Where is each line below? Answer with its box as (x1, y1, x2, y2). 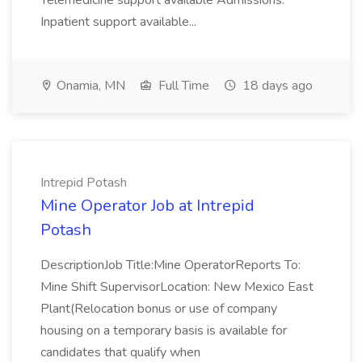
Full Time (155, 77, 209, 95)
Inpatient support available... (40, 13, 200, 31)
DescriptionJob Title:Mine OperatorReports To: (40, 256, 301, 274)
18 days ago (239, 77, 313, 95)
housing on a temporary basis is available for (40, 322, 287, 339)
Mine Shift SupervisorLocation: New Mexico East (40, 278, 314, 296)
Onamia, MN (53, 77, 125, 95)
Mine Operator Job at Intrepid (40, 195, 255, 217)
